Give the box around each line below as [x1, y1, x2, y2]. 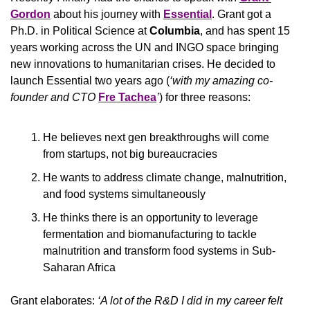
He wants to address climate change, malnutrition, [43, 172, 286, 184]
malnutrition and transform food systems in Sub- [43, 245, 275, 257]
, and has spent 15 [200, 25, 290, 37]
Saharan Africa [43, 262, 118, 274]
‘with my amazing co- [170, 75, 273, 87]
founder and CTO [10, 91, 98, 104]
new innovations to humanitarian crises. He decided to [10, 58, 275, 71]
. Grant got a [212, 8, 271, 21]
